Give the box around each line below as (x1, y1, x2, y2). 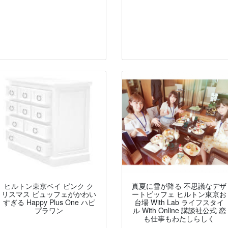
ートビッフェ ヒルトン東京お (132, 189, 226, 199)
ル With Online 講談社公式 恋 (132, 205, 226, 216)
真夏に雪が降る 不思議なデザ (132, 181, 226, 191)
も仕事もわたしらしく (144, 213, 215, 224)
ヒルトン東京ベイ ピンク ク (4, 181, 94, 191)
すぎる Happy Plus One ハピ (3, 197, 95, 208)
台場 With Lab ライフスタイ (134, 197, 224, 208)
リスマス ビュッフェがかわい (2, 189, 96, 199)
